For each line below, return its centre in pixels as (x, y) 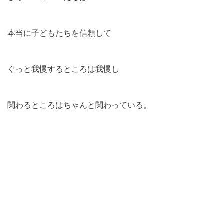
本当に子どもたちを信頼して (59, 33)
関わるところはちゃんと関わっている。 (79, 105)
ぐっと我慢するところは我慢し (63, 69)
